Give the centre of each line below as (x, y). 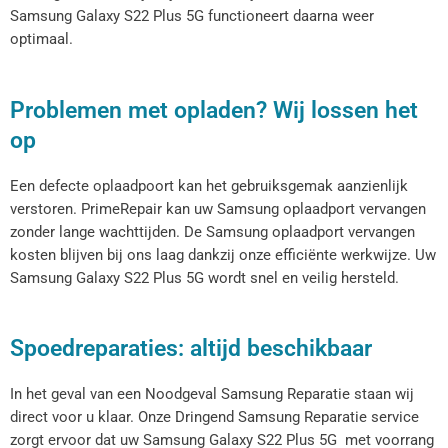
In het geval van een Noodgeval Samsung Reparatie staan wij (212, 393)
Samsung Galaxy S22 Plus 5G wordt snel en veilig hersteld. (204, 277)
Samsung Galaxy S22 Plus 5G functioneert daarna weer (192, 16)
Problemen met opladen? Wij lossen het (214, 109)
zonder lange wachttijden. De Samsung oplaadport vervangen (212, 231)
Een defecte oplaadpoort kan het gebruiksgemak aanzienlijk (209, 185)
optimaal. (41, 39)
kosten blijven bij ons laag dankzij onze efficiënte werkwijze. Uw (223, 254)
